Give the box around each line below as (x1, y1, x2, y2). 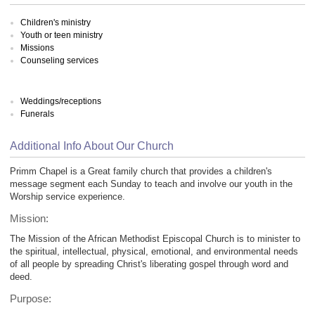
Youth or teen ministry (20, 30, 103, 40)
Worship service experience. (10, 191, 125, 202)
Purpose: (10, 293, 51, 305)
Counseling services (20, 55, 98, 65)
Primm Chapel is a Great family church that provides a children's (10, 166, 272, 177)
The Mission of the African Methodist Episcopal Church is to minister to (10, 233, 300, 245)
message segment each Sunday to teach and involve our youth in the (10, 179, 292, 190)
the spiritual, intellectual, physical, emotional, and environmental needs (10, 246, 298, 257)
